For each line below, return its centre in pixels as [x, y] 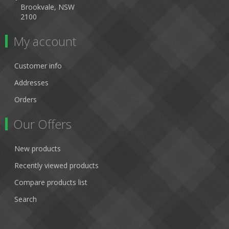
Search [26, 199]
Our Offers [42, 124]
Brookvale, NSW [44, 7]
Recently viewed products [56, 165]
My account [45, 41]
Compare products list [51, 182]
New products [38, 148]
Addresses [31, 83]
